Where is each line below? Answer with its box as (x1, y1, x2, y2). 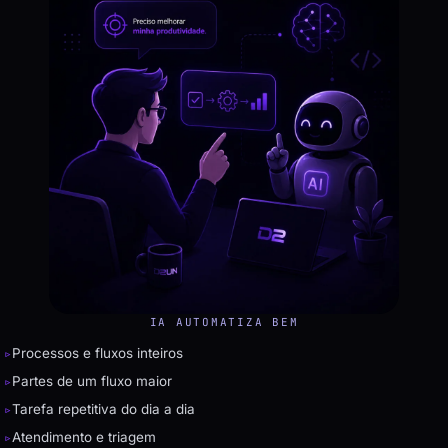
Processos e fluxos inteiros (12, 345, 184, 362)
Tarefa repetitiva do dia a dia (12, 401, 196, 418)
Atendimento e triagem (12, 429, 157, 446)
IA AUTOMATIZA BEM (149, 315, 299, 330)
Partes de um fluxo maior (12, 373, 173, 390)
